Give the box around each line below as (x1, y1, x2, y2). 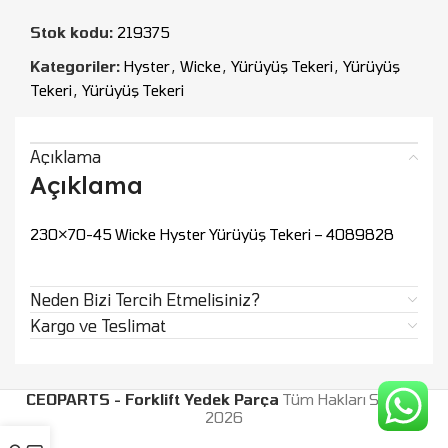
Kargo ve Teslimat (30, 316, 166, 336)
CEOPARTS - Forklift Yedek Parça (25, 390, 279, 409)
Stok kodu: (30, 23, 117, 42)
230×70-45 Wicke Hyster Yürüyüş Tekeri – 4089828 (30, 225, 394, 244)
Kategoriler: (30, 57, 120, 76)
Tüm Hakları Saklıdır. (278, 390, 423, 409)
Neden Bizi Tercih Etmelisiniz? (30, 290, 260, 310)
